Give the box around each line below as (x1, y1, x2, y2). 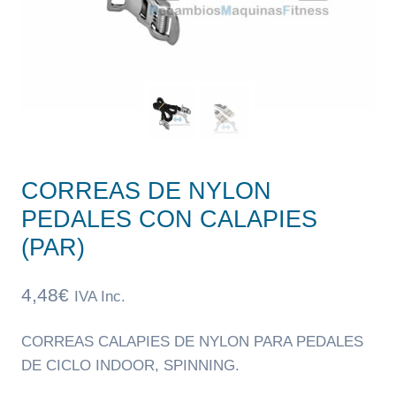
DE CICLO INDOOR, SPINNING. (21, 356, 240, 374)
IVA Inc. (74, 288, 126, 306)
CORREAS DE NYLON (21, 178, 271, 204)
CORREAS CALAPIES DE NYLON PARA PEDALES (21, 332, 363, 350)
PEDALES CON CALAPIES (21, 206, 317, 232)
